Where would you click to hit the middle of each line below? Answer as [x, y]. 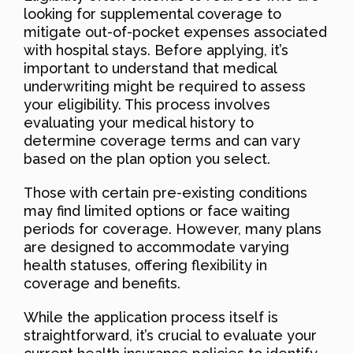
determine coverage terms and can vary [162, 141]
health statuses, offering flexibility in [145, 266]
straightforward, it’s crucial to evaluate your [170, 336]
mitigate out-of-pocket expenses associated [175, 32]
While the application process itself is [151, 318]
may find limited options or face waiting [157, 211]
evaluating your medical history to [139, 123]
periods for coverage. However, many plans [173, 229]
